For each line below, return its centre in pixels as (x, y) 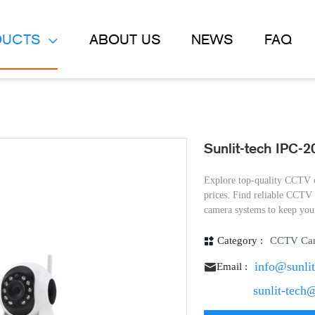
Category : (240, 240)
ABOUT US (124, 39)
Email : (232, 266)
